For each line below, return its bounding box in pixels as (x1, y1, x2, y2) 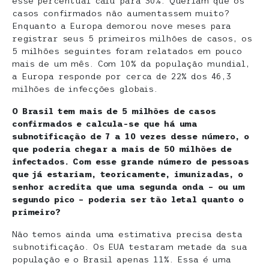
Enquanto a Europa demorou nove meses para (12, 20, 232, 31)
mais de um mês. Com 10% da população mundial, (12, 58, 250, 68)
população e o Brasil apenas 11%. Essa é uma (12, 254, 231, 264)
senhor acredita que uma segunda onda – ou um (12, 181, 245, 192)
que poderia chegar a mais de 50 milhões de (12, 144, 232, 154)
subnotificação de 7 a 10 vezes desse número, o (12, 131, 249, 141)
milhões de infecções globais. (12, 83, 158, 94)
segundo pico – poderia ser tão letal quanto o (12, 194, 244, 204)
